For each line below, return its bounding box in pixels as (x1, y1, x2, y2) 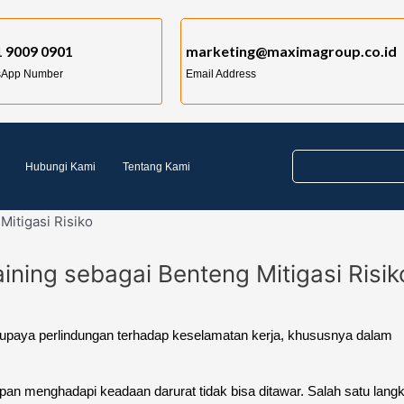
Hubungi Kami (25, 160, 96, 173)
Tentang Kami (123, 160, 190, 173)
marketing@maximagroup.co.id (186, 42, 398, 60)
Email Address (186, 68, 257, 80)
